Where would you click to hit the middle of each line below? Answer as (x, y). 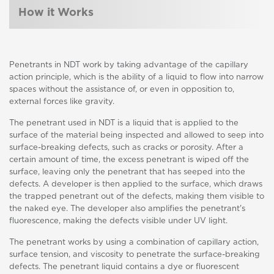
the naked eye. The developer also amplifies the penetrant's (127, 209)
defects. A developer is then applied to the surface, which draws (136, 184)
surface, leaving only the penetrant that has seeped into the (127, 172)
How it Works (56, 13)
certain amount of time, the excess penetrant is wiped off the (129, 160)
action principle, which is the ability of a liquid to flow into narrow (136, 77)
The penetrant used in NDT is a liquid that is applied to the (124, 123)
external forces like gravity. (62, 102)
